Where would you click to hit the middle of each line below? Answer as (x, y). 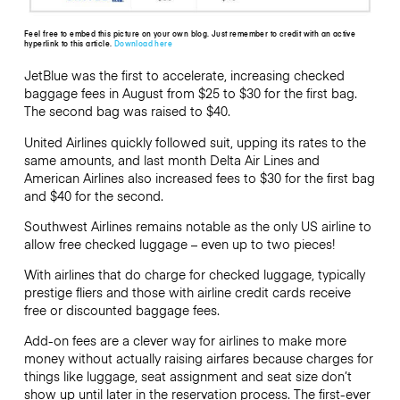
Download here (143, 44)
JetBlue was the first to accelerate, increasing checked (184, 75)
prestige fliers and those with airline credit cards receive (187, 292)
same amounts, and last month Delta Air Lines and (171, 159)
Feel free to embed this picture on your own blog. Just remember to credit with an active (190, 34)
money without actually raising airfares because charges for (198, 358)
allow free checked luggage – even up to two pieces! (179, 243)
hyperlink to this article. (69, 44)
